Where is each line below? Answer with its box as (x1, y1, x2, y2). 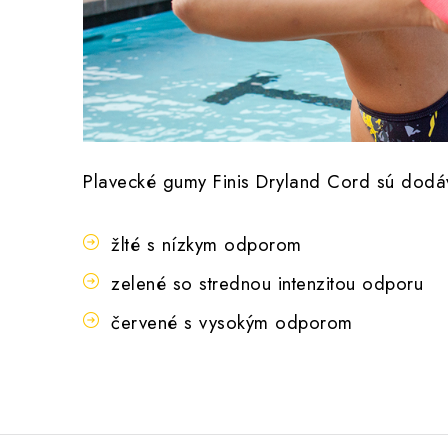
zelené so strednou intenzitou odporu (111, 269, 423, 297)
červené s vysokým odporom (111, 308, 353, 336)
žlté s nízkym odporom (111, 230, 302, 258)
